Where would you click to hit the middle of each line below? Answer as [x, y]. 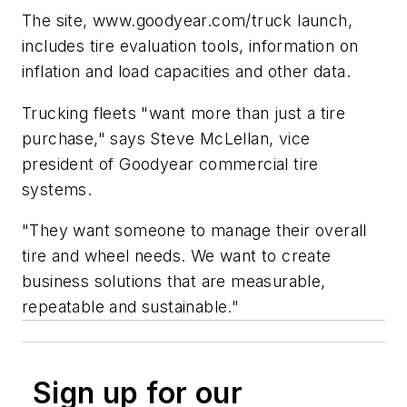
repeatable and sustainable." [131, 307]
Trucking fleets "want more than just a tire [184, 113]
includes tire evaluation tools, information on [190, 45]
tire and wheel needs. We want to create [177, 256]
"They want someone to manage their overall [194, 231]
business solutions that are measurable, [174, 282]
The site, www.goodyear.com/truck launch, [187, 20]
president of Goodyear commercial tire [170, 164]
